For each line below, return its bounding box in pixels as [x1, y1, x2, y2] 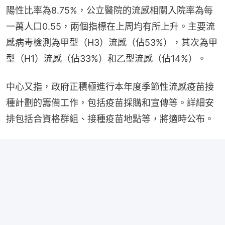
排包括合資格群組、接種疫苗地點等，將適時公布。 [6, 114, 214, 125]
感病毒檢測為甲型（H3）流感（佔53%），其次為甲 [6, 37, 217, 48]
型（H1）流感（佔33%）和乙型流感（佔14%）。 [6, 53, 206, 64]
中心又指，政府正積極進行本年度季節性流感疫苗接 [6, 81, 214, 92]
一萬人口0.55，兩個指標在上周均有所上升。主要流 [6, 21, 215, 32]
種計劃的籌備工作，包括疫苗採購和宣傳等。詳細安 [6, 97, 214, 108]
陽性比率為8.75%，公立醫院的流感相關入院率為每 [6, 5, 213, 16]
